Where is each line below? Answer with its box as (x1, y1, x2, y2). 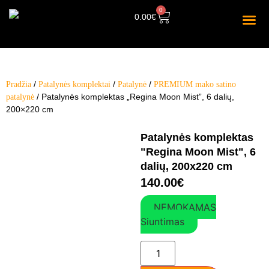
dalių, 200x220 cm (141, 160, 232, 172)
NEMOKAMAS (154, 201, 216, 214)
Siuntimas (141, 216, 184, 228)
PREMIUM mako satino (154, 80, 236, 89)
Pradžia (6, 80, 31, 89)
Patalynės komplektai (38, 80, 110, 89)
